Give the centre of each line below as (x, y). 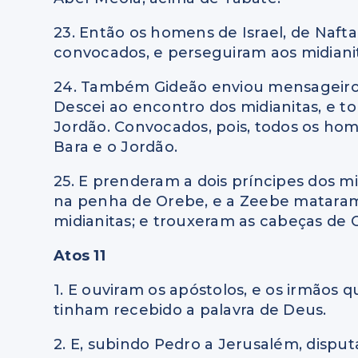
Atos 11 (80, 256)
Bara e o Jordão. (116, 147)
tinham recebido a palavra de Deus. (190, 310)
